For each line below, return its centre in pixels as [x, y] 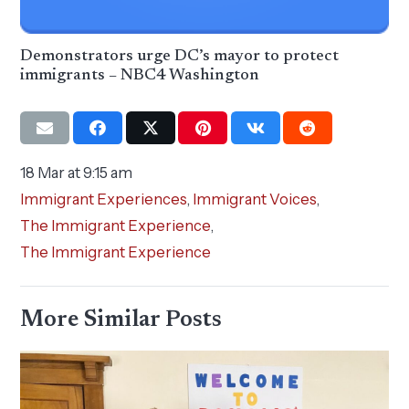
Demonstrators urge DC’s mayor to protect [180, 56]
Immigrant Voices [255, 199]
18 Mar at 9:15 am [77, 172]
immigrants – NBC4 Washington [140, 75]
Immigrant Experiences [104, 199]
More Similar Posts [121, 320]
